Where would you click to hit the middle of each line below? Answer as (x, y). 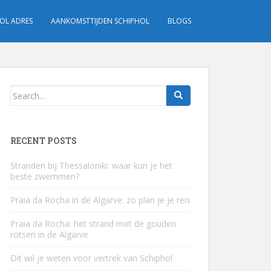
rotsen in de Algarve (49, 234)
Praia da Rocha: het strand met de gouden (93, 224)
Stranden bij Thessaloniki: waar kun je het (91, 165)
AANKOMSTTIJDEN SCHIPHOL (100, 21)
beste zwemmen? (45, 176)
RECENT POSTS (44, 141)
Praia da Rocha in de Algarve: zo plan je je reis (100, 200)
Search (24, 92)
